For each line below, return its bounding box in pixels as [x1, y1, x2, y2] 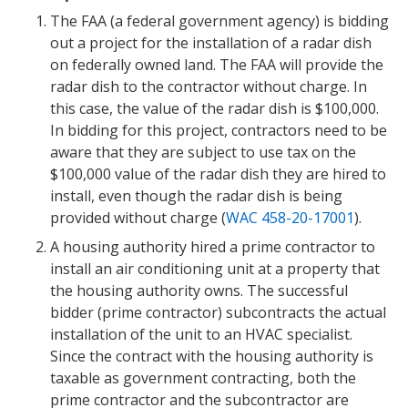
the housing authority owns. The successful [50, 280, 348, 301]
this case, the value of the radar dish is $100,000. [50, 98, 379, 119]
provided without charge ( [50, 208, 226, 229]
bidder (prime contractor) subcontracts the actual [50, 302, 386, 323]
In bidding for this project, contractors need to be [50, 120, 387, 141]
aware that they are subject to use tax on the [50, 142, 356, 163]
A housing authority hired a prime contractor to [50, 237, 375, 258]
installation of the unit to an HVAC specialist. [50, 324, 352, 345]
